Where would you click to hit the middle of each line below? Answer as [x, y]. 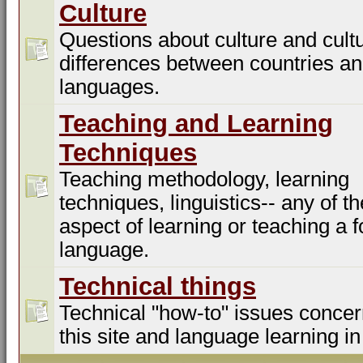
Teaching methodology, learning [204, 179]
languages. [109, 87]
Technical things [158, 286]
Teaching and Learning [196, 124]
